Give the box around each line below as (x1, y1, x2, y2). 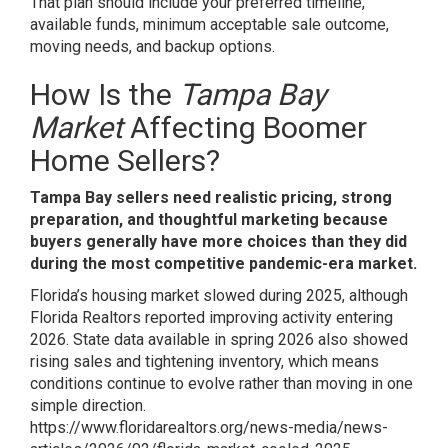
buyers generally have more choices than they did (30, 231, 407, 251)
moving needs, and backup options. (30, 36, 275, 56)
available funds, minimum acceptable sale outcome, (30, 14, 389, 34)
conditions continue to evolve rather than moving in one (30, 373, 413, 393)
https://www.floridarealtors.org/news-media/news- (30, 417, 388, 437)
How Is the (30, 76, 179, 112)
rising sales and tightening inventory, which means (30, 351, 379, 371)
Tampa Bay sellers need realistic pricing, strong (30, 187, 392, 207)
